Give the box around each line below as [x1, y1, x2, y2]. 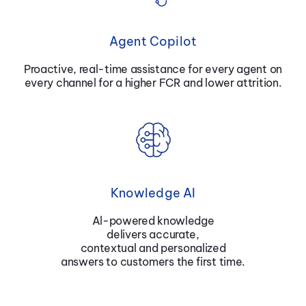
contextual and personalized [80, 240, 226, 255]
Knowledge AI [110, 184, 196, 201]
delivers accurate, [107, 227, 199, 241]
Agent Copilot [109, 33, 197, 49]
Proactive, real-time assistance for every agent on [23, 61, 282, 76]
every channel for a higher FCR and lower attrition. [24, 75, 282, 89]
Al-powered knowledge [92, 213, 214, 227]
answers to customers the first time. [60, 254, 246, 268]
